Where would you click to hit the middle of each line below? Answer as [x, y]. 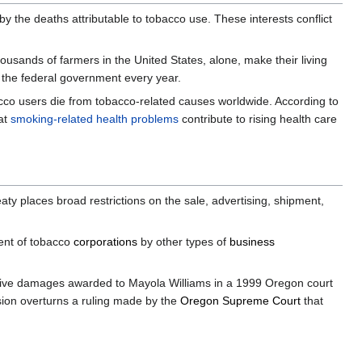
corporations [105, 242]
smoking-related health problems [95, 119]
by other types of [183, 242]
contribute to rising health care [258, 119]
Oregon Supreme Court [240, 301]
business [252, 242]
